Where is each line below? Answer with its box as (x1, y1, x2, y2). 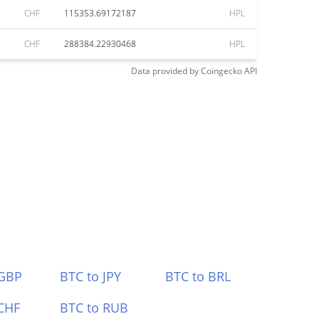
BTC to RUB (59, 299, 128, 316)
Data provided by (131, 65, 199, 77)
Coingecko (201, 65, 242, 77)
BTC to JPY (59, 268, 121, 285)
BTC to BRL (165, 268, 231, 285)
